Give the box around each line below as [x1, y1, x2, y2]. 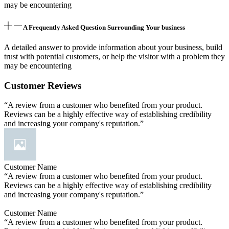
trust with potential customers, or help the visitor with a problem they [4, 52, 225, 61]
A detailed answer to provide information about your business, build [4, 42, 222, 52]
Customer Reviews [4, 80, 81, 91]
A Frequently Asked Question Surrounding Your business [23, 23, 185, 31]
